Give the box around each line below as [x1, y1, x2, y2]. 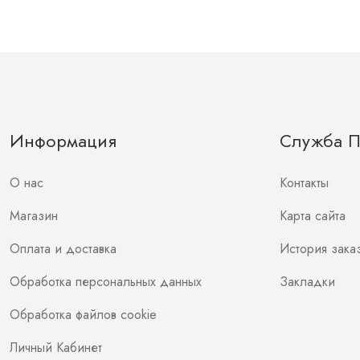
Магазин [10, 206, 58, 225]
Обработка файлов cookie [10, 305, 157, 324]
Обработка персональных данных [10, 272, 202, 291]
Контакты [280, 173, 329, 192]
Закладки [280, 272, 335, 291]
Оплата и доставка [10, 239, 117, 258]
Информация [10, 127, 117, 153]
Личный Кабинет [10, 337, 102, 357]
